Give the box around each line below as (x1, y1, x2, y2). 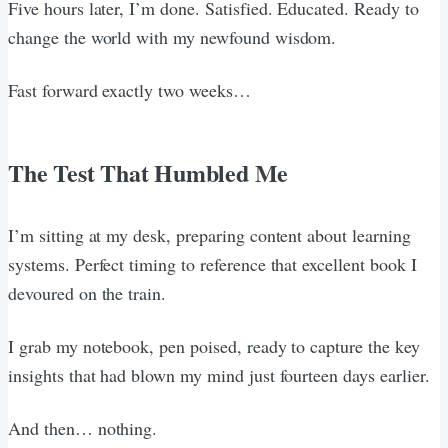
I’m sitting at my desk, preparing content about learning (8, 222, 411, 247)
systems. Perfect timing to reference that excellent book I (8, 251, 417, 276)
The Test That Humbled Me (8, 154, 289, 190)
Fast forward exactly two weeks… (8, 77, 251, 102)
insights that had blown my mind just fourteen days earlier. (8, 362, 430, 387)
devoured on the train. (8, 280, 167, 305)
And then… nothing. (8, 415, 158, 440)
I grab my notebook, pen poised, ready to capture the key (8, 333, 420, 358)
